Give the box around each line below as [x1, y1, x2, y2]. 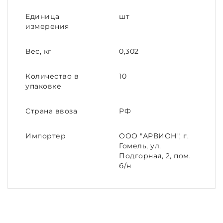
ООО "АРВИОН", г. [119, 132, 189, 140]
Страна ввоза [25, 107, 77, 115]
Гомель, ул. [119, 142, 161, 150]
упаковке [25, 82, 61, 90]
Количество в [25, 72, 79, 80]
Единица [25, 12, 60, 20]
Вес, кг [25, 47, 52, 55]
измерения [25, 22, 69, 30]
